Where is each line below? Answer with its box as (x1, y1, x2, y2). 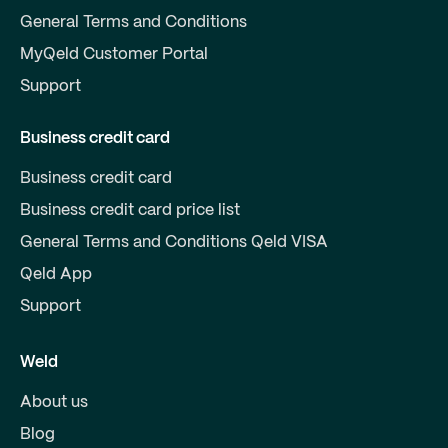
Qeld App (20, 266, 92, 282)
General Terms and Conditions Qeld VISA (20, 234, 328, 250)
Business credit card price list (20, 202, 240, 218)
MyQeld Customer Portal (20, 46, 208, 62)
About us (20, 394, 88, 410)
